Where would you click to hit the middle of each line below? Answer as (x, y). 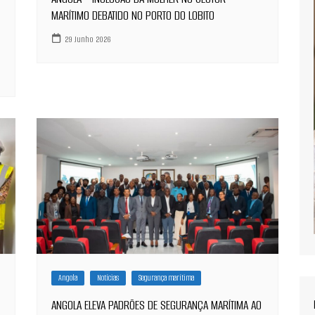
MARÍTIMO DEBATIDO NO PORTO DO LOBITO (133, 16)
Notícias (108, 278)
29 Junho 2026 (88, 39)
